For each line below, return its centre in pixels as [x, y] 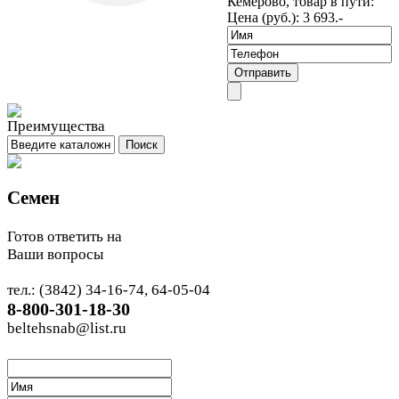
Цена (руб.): [263, 17]
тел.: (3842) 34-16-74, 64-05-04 [109, 289]
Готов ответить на [65, 236]
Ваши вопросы [55, 254]
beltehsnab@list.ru [67, 328]
